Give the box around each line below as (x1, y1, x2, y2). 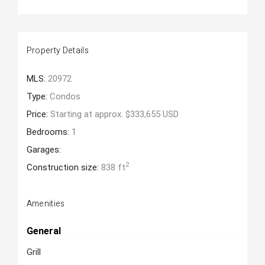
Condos (49, 91, 80, 102)
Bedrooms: (26, 127, 72, 137)
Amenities (26, 198, 65, 210)
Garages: (26, 144, 61, 155)
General (26, 225, 61, 237)
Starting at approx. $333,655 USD (50, 109, 179, 119)
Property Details (26, 44, 89, 57)
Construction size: (26, 162, 101, 173)
